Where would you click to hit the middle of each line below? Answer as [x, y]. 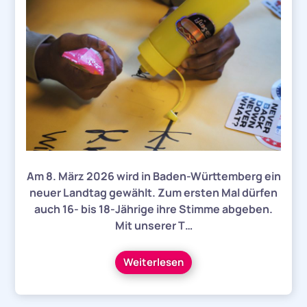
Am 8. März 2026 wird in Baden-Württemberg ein [153, 176]
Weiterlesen [153, 262]
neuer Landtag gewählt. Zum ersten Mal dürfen [153, 192]
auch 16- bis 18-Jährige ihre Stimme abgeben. [153, 209]
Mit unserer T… [153, 225]
